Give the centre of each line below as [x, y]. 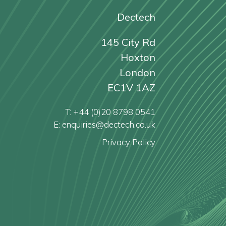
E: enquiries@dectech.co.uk [104, 124]
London [137, 72]
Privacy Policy [129, 142]
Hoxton [138, 57]
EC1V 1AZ [131, 88]
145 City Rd [128, 42]
